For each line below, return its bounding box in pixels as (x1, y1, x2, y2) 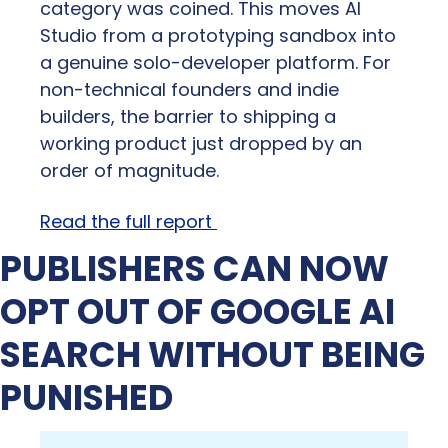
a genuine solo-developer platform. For (40, 50, 391, 76)
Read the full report (40, 209, 217, 235)
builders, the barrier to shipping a (40, 104, 336, 130)
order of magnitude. (40, 158, 219, 184)
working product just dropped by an (40, 131, 362, 157)
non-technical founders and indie (40, 77, 339, 103)
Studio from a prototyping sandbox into (40, 23, 396, 49)
